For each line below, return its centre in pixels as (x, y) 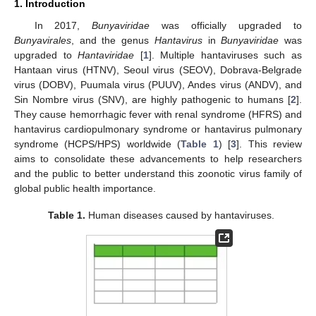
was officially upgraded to (226, 25)
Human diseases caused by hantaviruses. (180, 215)
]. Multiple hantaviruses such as (225, 55)
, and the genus (113, 40)
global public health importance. (85, 188)
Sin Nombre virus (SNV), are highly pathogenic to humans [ (152, 99)
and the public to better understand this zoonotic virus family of (158, 173)
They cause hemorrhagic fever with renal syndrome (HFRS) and (158, 114)
